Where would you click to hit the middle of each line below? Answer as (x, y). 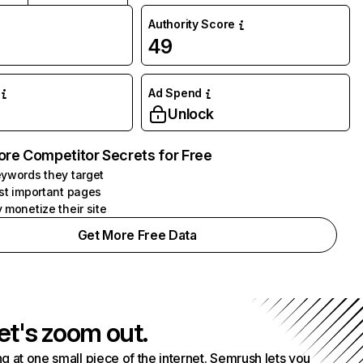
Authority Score (192, 24)
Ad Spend (175, 93)
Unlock (191, 114)
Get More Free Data (137, 235)
